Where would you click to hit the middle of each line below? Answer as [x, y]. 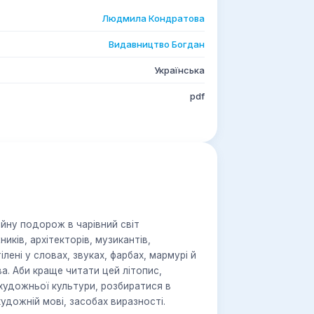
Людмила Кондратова [153, 18]
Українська [179, 70]
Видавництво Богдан [157, 44]
